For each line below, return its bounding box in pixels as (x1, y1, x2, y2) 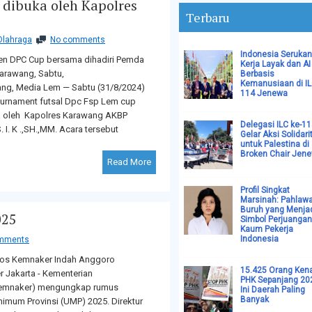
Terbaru (186, 9, 230, 26)
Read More (107, 157, 151, 168)
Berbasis (240, 69, 274, 79)
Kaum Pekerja (240, 224, 293, 234)
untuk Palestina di (240, 139, 309, 149)
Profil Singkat (240, 185, 290, 195)
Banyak (240, 295, 269, 304)
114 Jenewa (240, 88, 288, 98)
